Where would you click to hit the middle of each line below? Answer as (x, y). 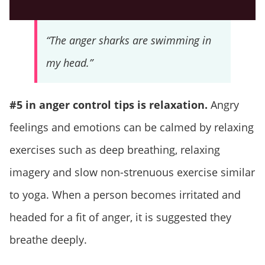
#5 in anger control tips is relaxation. (109, 104)
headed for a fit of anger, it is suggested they (120, 217)
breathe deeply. (48, 239)
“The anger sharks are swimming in (128, 40)
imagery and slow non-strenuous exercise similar (132, 172)
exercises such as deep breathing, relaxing (115, 149)
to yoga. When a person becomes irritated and (125, 194)
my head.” (69, 62)
